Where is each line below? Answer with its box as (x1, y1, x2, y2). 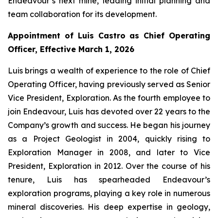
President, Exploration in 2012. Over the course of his (8, 161, 210, 171)
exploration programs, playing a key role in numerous (8, 188, 210, 198)
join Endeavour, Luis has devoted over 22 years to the (8, 107, 210, 116)
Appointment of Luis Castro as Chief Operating (8, 31, 210, 40)
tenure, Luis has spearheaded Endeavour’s (8, 175, 210, 184)
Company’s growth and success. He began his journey (8, 120, 210, 130)
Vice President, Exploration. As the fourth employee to (8, 93, 210, 103)
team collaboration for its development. (8, 9, 157, 19)
